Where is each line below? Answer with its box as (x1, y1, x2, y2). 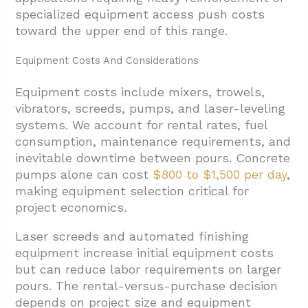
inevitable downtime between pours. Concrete (15, 151, 291, 166)
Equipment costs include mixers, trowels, (15, 85, 265, 100)
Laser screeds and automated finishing (15, 229, 250, 244)
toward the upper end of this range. (15, 23, 228, 38)
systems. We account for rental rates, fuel (15, 118, 268, 133)
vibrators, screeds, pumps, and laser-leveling (15, 101, 286, 116)
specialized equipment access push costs (15, 7, 265, 22)
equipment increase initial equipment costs (15, 245, 274, 261)
